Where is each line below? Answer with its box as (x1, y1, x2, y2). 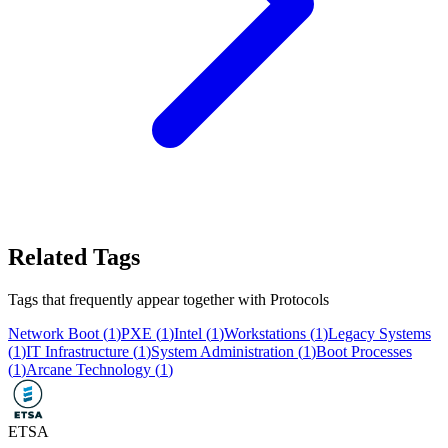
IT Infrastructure (26, 343, 129, 361)
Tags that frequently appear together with (8, 291, 270, 309)
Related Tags (8, 244, 140, 271)
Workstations (224, 325, 306, 343)
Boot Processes (316, 343, 412, 361)
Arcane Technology (26, 361, 151, 379)
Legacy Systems (328, 325, 431, 343)
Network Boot (8, 325, 99, 343)
